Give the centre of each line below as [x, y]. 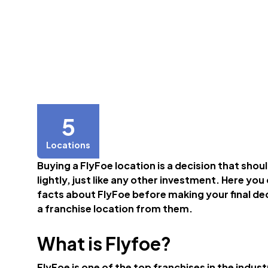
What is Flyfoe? [104, 243]
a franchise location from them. [115, 208]
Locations [68, 145]
